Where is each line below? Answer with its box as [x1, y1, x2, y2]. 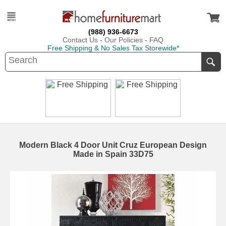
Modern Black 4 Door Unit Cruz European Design [19, 141, 207, 149]
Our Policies [104, 36, 143, 44]
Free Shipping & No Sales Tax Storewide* [47, 44, 179, 52]
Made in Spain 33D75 [73, 150, 153, 158]
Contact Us [63, 36, 98, 44]
